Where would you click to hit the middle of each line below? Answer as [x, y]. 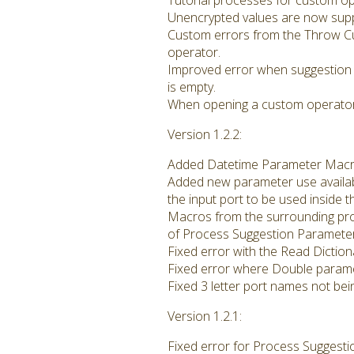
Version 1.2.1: [205, 316]
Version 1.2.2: [205, 134]
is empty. [192, 87]
